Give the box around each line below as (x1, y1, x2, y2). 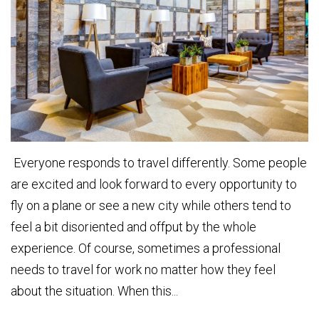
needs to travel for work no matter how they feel (11, 262, 276, 278)
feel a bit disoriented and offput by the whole (11, 219, 256, 235)
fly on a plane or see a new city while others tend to (11, 198, 291, 214)
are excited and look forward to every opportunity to (11, 177, 297, 192)
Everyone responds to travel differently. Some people (11, 155, 307, 171)
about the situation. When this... (11, 283, 178, 299)
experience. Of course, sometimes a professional (11, 241, 281, 256)
